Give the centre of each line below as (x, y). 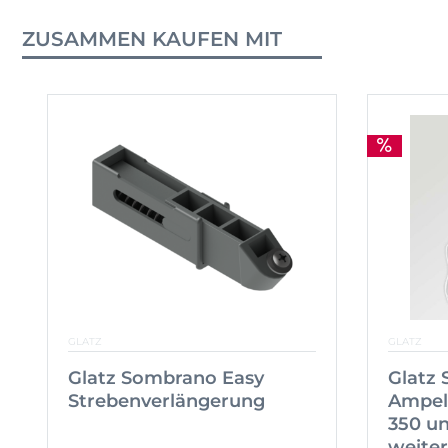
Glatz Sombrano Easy (166, 378)
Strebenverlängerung (166, 401)
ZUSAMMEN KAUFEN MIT (152, 39)
